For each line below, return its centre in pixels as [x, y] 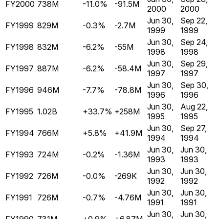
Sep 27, [194, 128]
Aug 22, [194, 107]
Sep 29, [194, 64]
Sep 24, [194, 42]
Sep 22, [194, 21]
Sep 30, [194, 85]
